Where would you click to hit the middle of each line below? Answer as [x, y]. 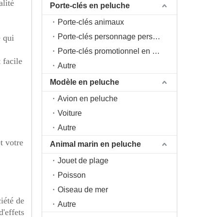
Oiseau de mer [83, 190]
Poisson [72, 175]
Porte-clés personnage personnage [156, 37]
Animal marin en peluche [95, 144]
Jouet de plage [83, 161]
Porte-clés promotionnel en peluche [156, 51]
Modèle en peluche [85, 82]
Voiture [70, 113]
